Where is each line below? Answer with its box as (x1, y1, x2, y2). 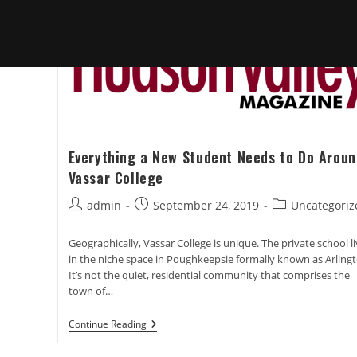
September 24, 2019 (152, 197, 259, 213)
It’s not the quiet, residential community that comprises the (68, 267, 350, 282)
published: (133, 213, 191, 229)
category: (271, 213, 320, 229)
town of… (68, 283, 113, 298)
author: (67, 213, 107, 229)
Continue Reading (68, 316, 147, 331)
